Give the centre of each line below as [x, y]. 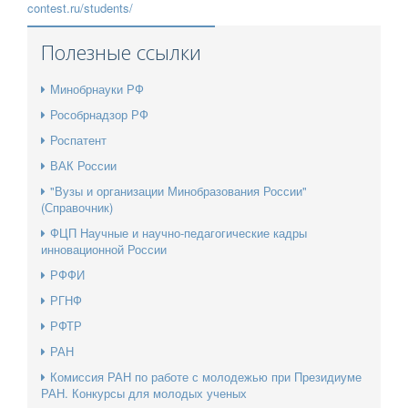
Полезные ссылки [121, 52]
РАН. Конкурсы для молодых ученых [144, 393]
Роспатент [78, 140]
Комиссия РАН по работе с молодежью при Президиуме [206, 377]
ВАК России [83, 166]
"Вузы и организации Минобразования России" [178, 191]
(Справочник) [77, 208]
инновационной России [104, 250]
